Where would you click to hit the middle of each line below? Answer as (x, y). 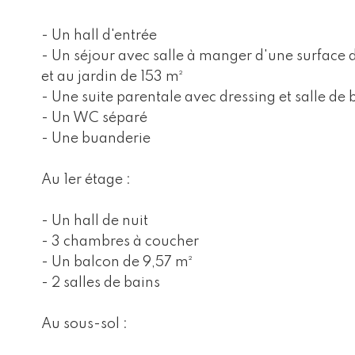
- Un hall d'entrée (99, 36)
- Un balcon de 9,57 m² (117, 262)
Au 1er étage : (86, 180)
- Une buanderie (96, 139)
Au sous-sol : (84, 324)
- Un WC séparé (94, 118)
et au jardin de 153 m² (112, 77)
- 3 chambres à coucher (120, 242)
